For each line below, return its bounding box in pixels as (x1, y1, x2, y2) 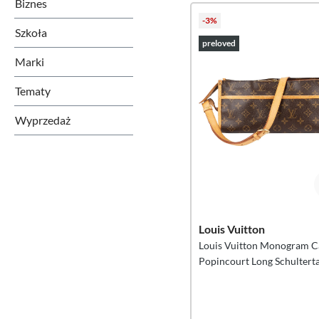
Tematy (15, 84, 51, 98)
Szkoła (15, 26, 47, 39)
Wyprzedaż (15, 113, 70, 127)
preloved (202, 38, 236, 48)
